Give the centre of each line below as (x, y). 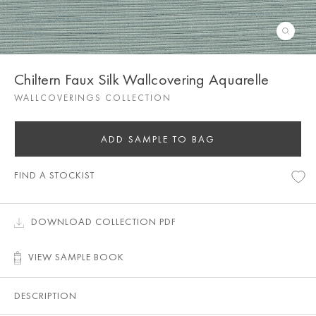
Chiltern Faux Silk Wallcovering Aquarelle (142, 79)
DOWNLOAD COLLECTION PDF (104, 221)
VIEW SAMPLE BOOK (76, 257)
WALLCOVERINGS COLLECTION (93, 98)
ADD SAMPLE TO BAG (158, 139)
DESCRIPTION (45, 296)
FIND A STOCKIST (54, 175)
